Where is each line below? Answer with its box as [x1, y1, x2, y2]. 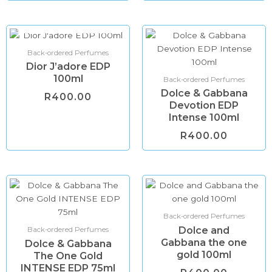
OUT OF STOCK [34, 16, 102, 26]
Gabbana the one [161, 237, 247, 249]
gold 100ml [177, 249, 231, 261]
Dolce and [178, 225, 229, 237]
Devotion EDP [169, 100, 239, 112]
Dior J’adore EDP [25, 61, 110, 73]
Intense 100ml [169, 112, 239, 124]
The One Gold [33, 250, 103, 262]
